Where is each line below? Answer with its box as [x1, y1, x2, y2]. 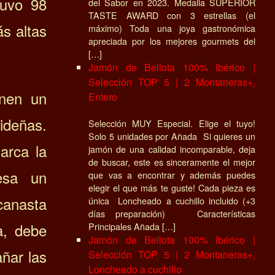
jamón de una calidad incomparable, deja [88, 142, 255, 155]
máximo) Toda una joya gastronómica [88, 21, 255, 34]
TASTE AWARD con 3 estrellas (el [88, 8, 255, 21]
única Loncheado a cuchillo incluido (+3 [88, 193, 255, 207]
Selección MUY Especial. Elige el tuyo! [88, 116, 255, 130]
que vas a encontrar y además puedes [88, 168, 255, 181]
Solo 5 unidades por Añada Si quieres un [88, 129, 255, 142]
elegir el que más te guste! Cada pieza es [88, 180, 255, 194]
